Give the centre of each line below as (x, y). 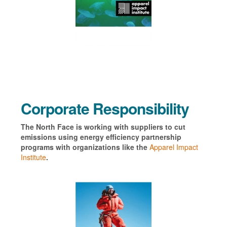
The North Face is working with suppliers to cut (103, 126)
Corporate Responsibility (105, 108)
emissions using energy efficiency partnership (101, 137)
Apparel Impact (174, 147)
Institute (33, 157)
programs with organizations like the (85, 147)
